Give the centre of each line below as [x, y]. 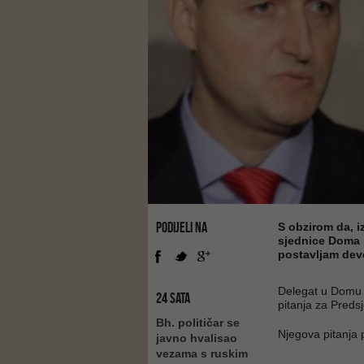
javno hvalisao [197, 338]
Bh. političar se [198, 323]
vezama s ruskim [202, 353]
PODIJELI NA [182, 227]
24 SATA [173, 298]
